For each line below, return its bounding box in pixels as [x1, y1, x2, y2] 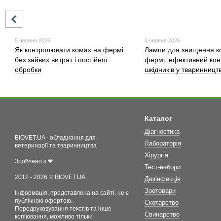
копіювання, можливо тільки [15, 213, 93, 220]
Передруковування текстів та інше [15, 205, 111, 212]
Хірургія [144, 151, 168, 159]
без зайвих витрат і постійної [15, 56, 108, 64]
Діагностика [144, 127, 180, 135]
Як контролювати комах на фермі [15, 46, 123, 54]
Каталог [144, 114, 172, 122]
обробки [15, 66, 41, 74]
